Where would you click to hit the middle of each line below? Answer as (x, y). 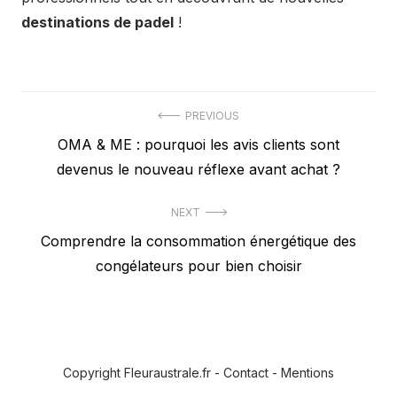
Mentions (307, 373)
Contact (246, 373)
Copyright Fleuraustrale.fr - (143, 373)
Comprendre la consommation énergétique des (198, 241)
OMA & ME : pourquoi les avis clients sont (198, 145)
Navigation (74, 121)
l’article (57, 185)
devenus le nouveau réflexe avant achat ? (198, 170)
